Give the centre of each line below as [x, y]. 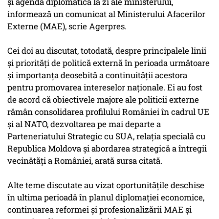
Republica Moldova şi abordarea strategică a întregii [107, 149]
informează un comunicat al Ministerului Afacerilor [106, 14]
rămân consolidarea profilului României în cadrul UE [108, 112]
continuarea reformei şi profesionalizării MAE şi [99, 210]
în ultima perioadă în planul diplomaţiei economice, [106, 197]
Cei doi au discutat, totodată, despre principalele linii [107, 51]
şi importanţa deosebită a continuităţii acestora [97, 75]
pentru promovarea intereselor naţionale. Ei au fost [105, 88]
